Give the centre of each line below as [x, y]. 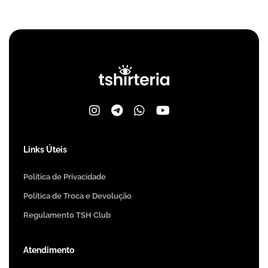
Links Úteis [45, 149]
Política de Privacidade [65, 176]
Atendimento [49, 250]
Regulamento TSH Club [67, 215]
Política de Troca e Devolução [77, 196]
